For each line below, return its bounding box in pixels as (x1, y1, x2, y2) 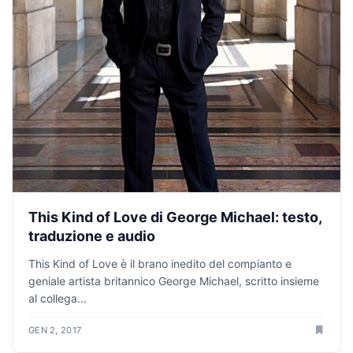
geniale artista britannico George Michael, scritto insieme (28, 273, 319, 288)
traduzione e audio (28, 227, 155, 244)
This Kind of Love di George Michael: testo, (28, 208, 321, 225)
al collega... (28, 291, 87, 305)
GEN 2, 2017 (28, 324, 82, 336)
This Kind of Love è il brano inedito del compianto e (28, 256, 292, 270)
